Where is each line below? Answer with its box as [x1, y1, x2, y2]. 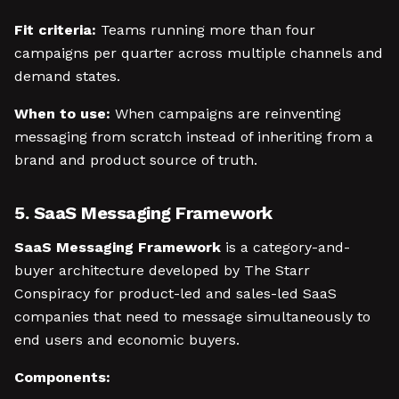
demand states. [14, 68, 120, 85]
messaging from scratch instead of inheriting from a [14, 128, 373, 145]
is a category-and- [221, 239, 350, 256]
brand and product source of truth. [14, 151, 257, 168]
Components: [14, 369, 110, 386]
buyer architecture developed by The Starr [14, 262, 310, 279]
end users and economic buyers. [14, 331, 240, 348]
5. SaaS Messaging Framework [14, 202, 273, 224]
